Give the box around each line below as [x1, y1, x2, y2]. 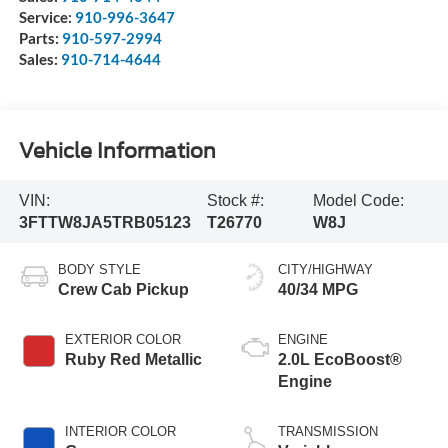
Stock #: [207, 191, 265, 209]
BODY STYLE [57, 262, 141, 278]
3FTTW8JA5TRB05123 [18, 213, 191, 231]
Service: [18, 8, 75, 27]
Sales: [18, 50, 61, 69]
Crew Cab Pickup [57, 281, 189, 299]
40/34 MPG [278, 281, 358, 299]
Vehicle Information [18, 138, 216, 163]
